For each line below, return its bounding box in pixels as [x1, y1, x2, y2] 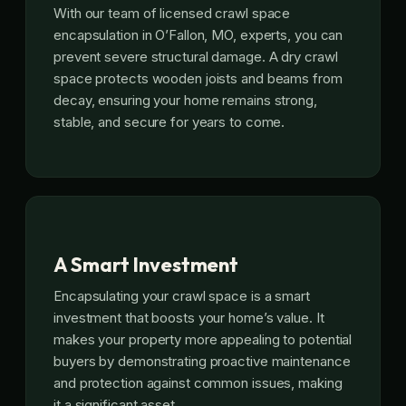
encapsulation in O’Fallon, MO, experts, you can [53, 26, 343, 44]
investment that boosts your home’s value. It [53, 308, 324, 326]
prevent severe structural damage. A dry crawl [53, 48, 338, 66]
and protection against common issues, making [53, 373, 343, 391]
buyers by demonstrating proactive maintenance [53, 352, 351, 370]
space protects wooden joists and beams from [53, 70, 343, 88]
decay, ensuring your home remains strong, [53, 92, 317, 110]
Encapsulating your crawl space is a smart [53, 286, 310, 304]
